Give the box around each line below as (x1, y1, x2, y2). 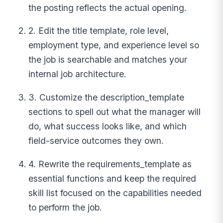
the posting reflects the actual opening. (28, 2, 187, 13)
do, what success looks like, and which (28, 121, 187, 132)
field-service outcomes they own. (28, 135, 164, 146)
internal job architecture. (28, 69, 127, 80)
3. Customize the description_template (28, 92, 185, 103)
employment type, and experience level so (28, 40, 200, 51)
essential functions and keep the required (28, 173, 197, 184)
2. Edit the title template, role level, (28, 25, 169, 36)
